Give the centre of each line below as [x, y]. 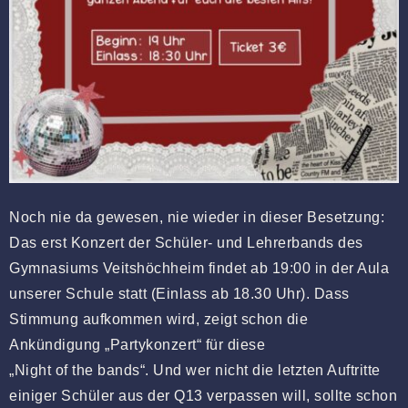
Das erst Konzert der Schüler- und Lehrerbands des [186, 243]
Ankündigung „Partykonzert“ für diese [137, 345]
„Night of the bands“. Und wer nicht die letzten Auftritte [195, 371]
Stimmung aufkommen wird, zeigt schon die [158, 320]
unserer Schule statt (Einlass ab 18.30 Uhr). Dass [179, 294]
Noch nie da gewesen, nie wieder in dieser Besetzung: [197, 218]
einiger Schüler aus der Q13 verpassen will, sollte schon [203, 396]
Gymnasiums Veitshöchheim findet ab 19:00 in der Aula [199, 269]
